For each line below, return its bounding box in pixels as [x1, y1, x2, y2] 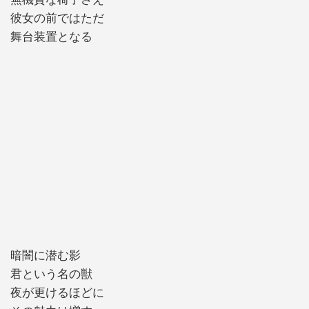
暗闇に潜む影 [10, 249, 81, 263]
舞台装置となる [10, 30, 92, 43]
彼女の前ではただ [10, 11, 104, 25]
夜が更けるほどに [10, 286, 104, 300]
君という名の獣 [10, 268, 92, 281]
